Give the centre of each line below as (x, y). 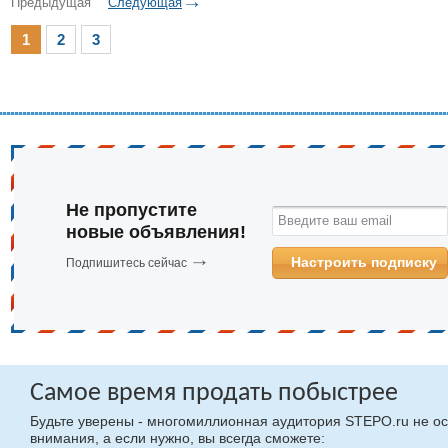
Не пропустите (131, 210)
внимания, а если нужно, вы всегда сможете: (177, 438)
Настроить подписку (364, 262)
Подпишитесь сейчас (126, 263)
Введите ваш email (335, 220)
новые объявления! (156, 232)
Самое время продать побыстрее (214, 393)
